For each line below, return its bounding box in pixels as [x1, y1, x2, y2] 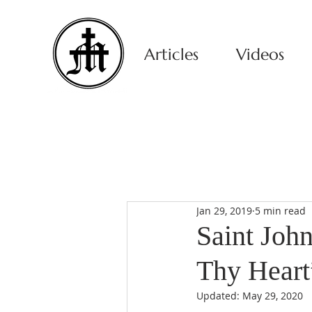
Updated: [196, 289, 242, 302]
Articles [144, 45, 198, 64]
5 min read [255, 203, 306, 217]
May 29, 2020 [242, 289, 303, 302]
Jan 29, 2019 [196, 203, 252, 217]
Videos [235, 45, 284, 64]
